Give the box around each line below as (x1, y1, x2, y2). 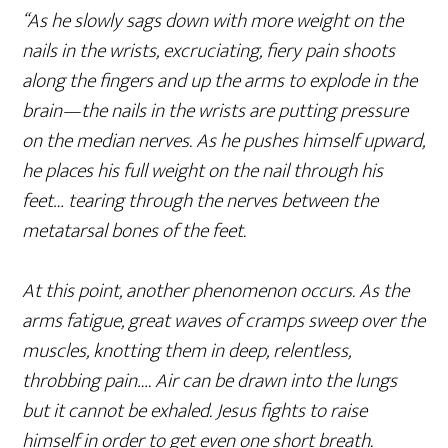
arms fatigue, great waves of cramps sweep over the (22, 304, 426, 339)
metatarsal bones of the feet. (22, 214, 247, 249)
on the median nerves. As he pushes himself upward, (22, 124, 426, 159)
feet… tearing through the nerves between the (22, 184, 379, 219)
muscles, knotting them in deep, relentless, (22, 334, 352, 369)
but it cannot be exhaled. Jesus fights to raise (22, 394, 368, 429)
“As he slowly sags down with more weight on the (22, 4, 404, 39)
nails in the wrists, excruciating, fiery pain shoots (22, 34, 396, 69)
